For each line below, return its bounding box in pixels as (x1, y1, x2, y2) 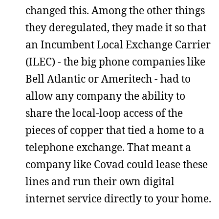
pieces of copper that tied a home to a (25, 123, 204, 137)
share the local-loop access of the (25, 106, 183, 120)
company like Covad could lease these (25, 157, 208, 171)
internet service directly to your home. (25, 192, 211, 205)
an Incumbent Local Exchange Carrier (25, 38, 211, 51)
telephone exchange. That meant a (25, 140, 191, 154)
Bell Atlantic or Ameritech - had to (25, 72, 191, 86)
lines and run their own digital (25, 175, 175, 188)
